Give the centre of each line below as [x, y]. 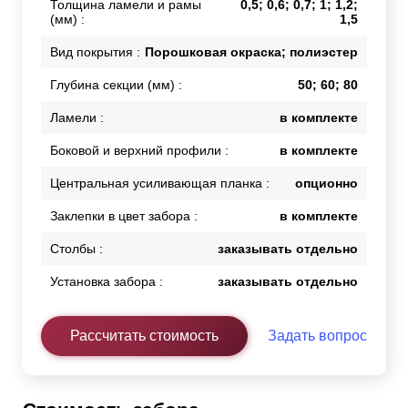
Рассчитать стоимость [144, 336]
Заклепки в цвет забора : [124, 216]
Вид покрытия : [95, 52]
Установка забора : [107, 282]
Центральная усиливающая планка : [160, 184]
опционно [326, 184]
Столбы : [76, 249]
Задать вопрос [317, 336]
